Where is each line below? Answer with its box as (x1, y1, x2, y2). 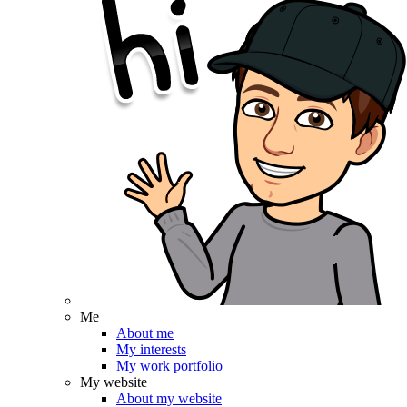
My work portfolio (116, 358, 223, 373)
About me (116, 325, 174, 341)
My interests (116, 342, 186, 357)
